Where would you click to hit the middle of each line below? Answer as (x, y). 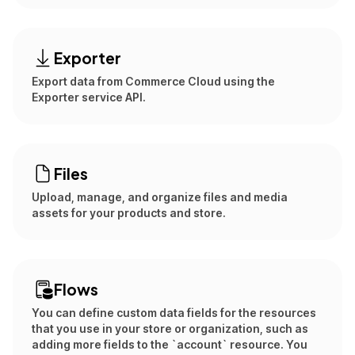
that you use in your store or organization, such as (170, 328)
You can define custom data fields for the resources (174, 313)
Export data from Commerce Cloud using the (153, 81)
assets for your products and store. (129, 213)
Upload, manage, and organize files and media (160, 197)
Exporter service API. (89, 97)
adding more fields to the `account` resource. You (170, 344)
